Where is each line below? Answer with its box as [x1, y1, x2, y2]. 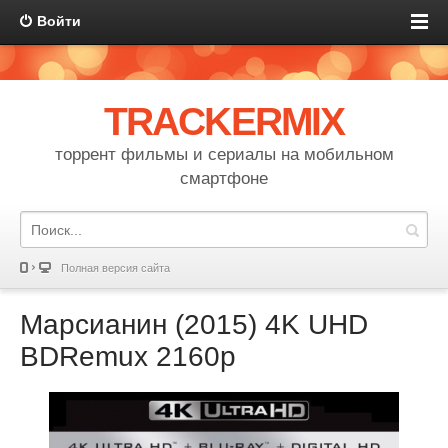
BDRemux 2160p [20, 341, 236, 372]
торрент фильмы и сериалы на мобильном [54, 145, 394, 164]
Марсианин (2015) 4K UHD [20, 309, 368, 340]
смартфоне [180, 169, 268, 188]
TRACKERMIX [104, 100, 344, 143]
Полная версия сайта [61, 262, 170, 274]
